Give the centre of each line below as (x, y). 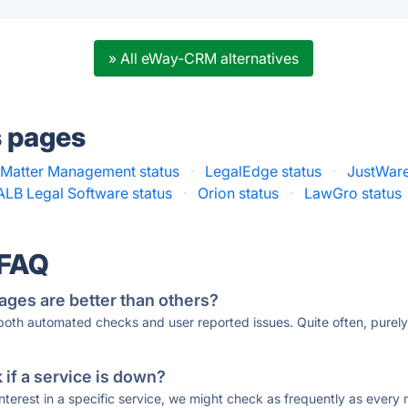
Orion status (239, 193)
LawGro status (353, 193)
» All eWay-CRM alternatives (204, 58)
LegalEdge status (264, 171)
